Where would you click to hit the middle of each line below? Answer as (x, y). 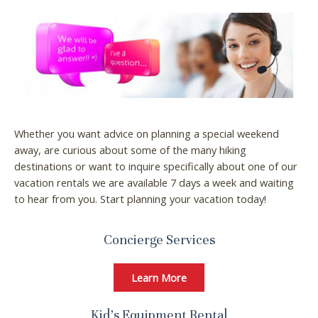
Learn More (159, 278)
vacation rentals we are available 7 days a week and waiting (154, 182)
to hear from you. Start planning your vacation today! (140, 198)
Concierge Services (159, 240)
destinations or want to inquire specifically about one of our (156, 166)
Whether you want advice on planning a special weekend (147, 133)
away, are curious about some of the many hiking (130, 149)
